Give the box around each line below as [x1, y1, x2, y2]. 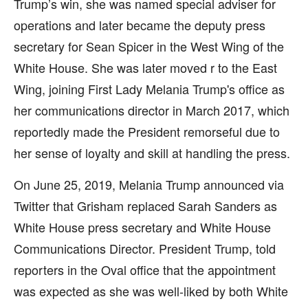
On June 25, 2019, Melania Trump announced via [14, 175, 284, 193]
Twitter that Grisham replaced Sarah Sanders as [14, 197, 277, 214]
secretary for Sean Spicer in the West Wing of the [14, 37, 284, 55]
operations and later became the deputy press [14, 16, 265, 34]
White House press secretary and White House [14, 218, 271, 236]
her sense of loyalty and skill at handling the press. [14, 144, 290, 162]
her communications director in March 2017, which [14, 101, 289, 119]
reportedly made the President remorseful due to [14, 122, 280, 140]
